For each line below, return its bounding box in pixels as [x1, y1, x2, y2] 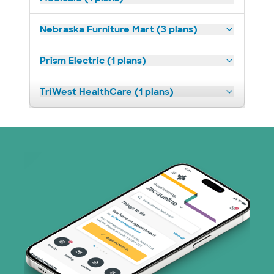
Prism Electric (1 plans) [40, 54, 146, 67]
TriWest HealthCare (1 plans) [40, 86, 174, 98]
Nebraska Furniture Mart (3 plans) [40, 23, 198, 35]
